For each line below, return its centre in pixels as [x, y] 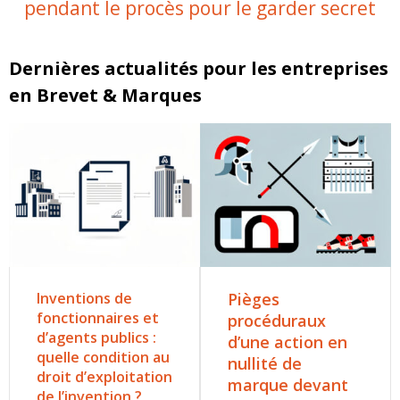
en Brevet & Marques [105, 96]
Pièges [254, 299]
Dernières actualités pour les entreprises [199, 69]
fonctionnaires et [98, 317]
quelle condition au [103, 357]
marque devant [288, 384]
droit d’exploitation [104, 376]
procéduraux [277, 320]
